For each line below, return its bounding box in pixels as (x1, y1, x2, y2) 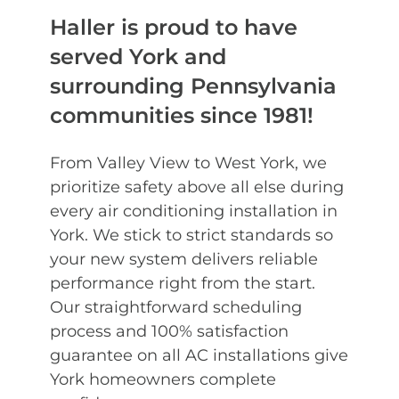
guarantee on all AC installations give (50, 345, 348, 365)
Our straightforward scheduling (50, 297, 302, 317)
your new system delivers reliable (50, 248, 318, 269)
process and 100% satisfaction (50, 321, 289, 341)
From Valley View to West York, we (50, 152, 327, 173)
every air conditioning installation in (50, 200, 338, 221)
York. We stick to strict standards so (50, 224, 333, 245)
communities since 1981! (50, 102, 313, 128)
